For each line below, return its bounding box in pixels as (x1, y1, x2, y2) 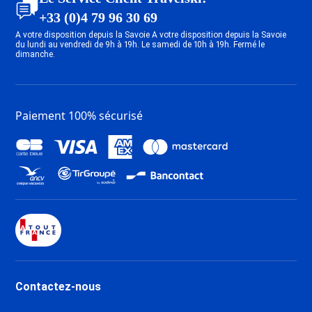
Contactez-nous (15, 279, 102, 293)
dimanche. (15, 49, 56, 59)
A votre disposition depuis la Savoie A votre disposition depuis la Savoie (15, 29, 287, 40)
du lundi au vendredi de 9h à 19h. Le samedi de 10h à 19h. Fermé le (15, 39, 265, 49)
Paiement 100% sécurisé (15, 107, 143, 123)
